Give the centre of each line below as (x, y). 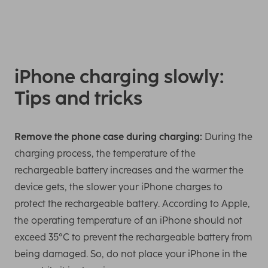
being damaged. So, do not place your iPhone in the (131, 254)
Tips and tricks (78, 99)
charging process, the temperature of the (105, 154)
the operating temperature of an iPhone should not (128, 221)
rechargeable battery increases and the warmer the (129, 170)
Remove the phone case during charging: (108, 137)
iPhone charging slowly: (119, 77)
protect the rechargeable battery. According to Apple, (132, 204)
